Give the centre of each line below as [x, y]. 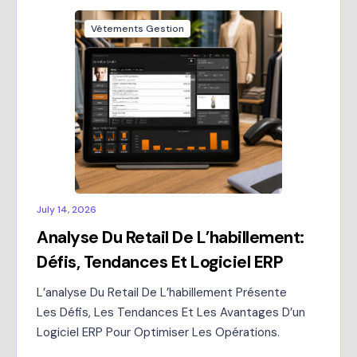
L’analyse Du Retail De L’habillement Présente [162, 292]
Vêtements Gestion [137, 29]
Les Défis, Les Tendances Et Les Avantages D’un [171, 312]
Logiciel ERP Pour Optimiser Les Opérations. [158, 332]
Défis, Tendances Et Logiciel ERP [160, 262]
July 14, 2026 [67, 210]
